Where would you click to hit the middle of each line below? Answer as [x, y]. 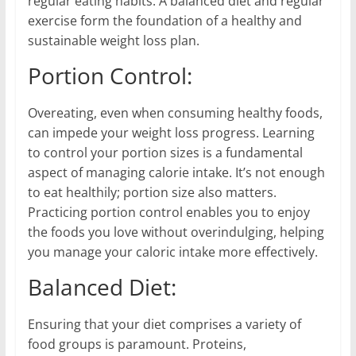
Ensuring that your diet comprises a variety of [164, 324]
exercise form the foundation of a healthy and [164, 20]
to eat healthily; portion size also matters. [152, 192]
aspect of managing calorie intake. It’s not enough [176, 172]
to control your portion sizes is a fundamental [165, 152]
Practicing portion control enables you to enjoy [168, 212]
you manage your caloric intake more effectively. [172, 252]
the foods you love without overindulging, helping [176, 232]
